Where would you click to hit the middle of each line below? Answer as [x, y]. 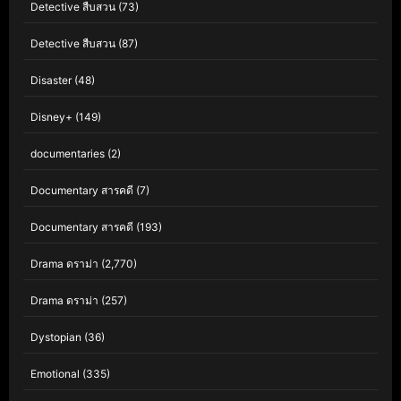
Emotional [55, 374]
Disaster [51, 81]
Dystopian [56, 337]
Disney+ [51, 117]
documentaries [68, 154]
